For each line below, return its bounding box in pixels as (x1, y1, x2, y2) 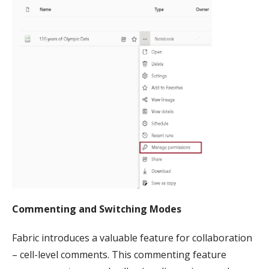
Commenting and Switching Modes (12, 202, 181, 216)
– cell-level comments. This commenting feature (12, 248, 226, 262)
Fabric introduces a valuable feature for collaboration (12, 231, 252, 245)
